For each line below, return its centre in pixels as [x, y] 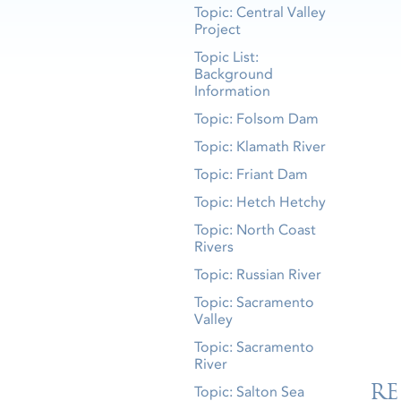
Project [218, 29]
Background [234, 74]
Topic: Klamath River [260, 146]
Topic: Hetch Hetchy [260, 202]
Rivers [214, 247]
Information [232, 91]
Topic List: [226, 57]
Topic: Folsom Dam [256, 119]
